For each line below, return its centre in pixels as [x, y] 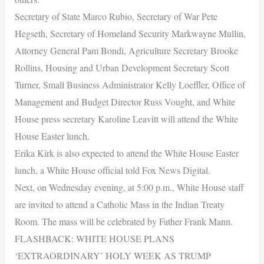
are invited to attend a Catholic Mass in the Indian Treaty [119, 204]
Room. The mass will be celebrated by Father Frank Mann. [123, 222]
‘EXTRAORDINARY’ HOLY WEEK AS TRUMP [113, 256]
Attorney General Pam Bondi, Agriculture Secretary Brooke [126, 51]
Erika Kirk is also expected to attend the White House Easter [126, 153]
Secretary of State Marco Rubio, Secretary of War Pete [116, 16]
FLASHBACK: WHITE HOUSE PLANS [94, 239]
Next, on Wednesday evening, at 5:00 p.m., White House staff [129, 187]
